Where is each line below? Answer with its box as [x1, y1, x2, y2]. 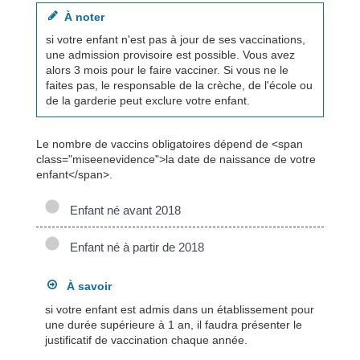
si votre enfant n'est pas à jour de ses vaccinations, [45, 33, 305, 47]
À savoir [56, 280, 112, 293]
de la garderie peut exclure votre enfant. [45, 94, 250, 108]
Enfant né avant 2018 [63, 203, 181, 218]
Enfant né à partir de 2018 [63, 240, 204, 255]
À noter [57, 10, 104, 23]
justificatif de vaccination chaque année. [44, 333, 247, 347]
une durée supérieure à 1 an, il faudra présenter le [44, 318, 302, 332]
